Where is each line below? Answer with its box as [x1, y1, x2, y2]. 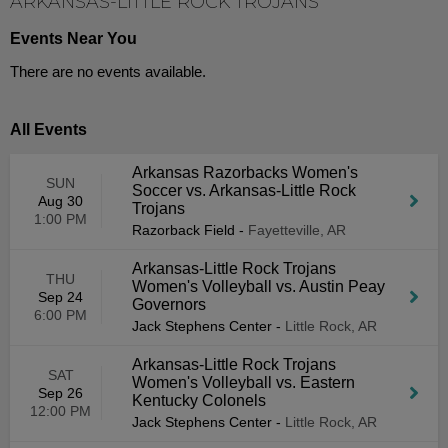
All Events [10, 121, 87, 138]
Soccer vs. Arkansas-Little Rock [132, 182, 356, 199]
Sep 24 [38, 289, 83, 305]
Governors [132, 296, 206, 313]
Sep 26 [38, 385, 83, 401]
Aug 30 [38, 193, 83, 209]
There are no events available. [10, 63, 206, 80]
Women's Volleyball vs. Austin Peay [132, 278, 385, 295]
